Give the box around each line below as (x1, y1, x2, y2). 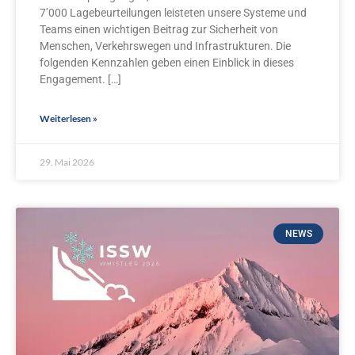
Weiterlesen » (40, 113, 97, 124)
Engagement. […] (40, 73, 121, 86)
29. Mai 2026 (40, 156, 94, 168)
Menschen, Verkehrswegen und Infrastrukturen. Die (40, 40, 291, 52)
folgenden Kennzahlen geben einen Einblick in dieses (40, 56, 294, 69)
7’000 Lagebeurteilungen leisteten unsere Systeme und (40, 6, 307, 19)
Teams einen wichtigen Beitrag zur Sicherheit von (40, 23, 278, 36)
